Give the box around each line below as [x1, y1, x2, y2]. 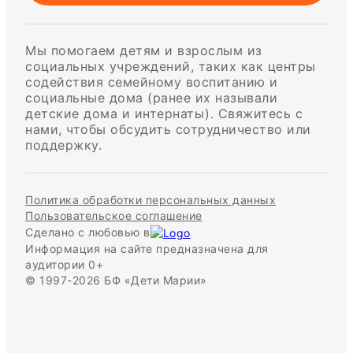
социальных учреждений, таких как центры [25, 58, 316, 75]
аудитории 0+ [25, 258, 103, 272]
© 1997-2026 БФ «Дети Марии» [25, 273, 207, 288]
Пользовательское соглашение [25, 209, 203, 223]
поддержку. [25, 137, 102, 154]
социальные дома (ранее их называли [25, 90, 277, 106]
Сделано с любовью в [25, 225, 150, 240]
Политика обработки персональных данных [25, 193, 276, 207]
